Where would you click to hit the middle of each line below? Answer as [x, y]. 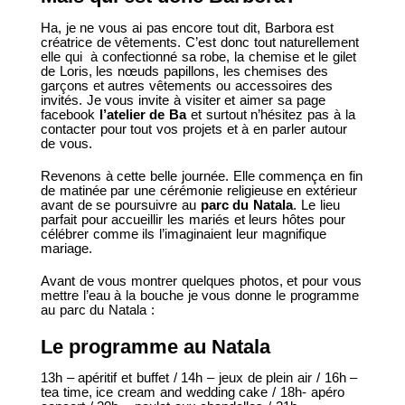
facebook [70, 114]
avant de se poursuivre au [120, 204]
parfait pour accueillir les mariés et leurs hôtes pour [193, 219]
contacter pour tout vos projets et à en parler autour [193, 128]
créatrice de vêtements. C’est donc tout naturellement [200, 42]
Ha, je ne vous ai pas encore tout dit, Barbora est [187, 27]
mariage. [66, 248]
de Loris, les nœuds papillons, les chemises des [184, 71]
